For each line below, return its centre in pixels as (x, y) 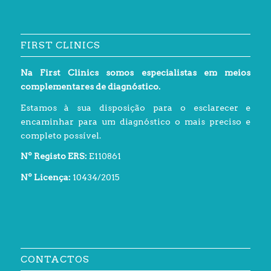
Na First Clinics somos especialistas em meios (135, 72)
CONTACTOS (55, 260)
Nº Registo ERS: (54, 156)
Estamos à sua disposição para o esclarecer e (135, 107)
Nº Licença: (45, 178)
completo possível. (60, 135)
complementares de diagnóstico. (90, 86)
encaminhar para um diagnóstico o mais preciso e (135, 121)
